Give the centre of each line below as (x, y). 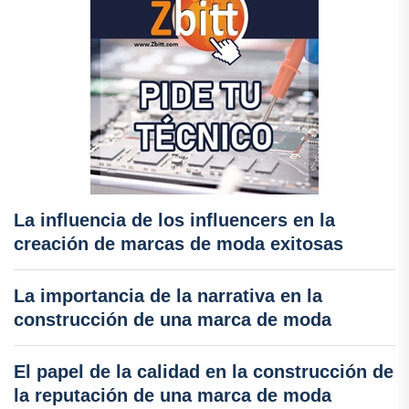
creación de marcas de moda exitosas (178, 243)
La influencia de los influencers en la (174, 220)
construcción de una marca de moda (173, 319)
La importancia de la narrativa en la (168, 295)
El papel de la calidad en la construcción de (204, 371)
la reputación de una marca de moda (173, 395)
